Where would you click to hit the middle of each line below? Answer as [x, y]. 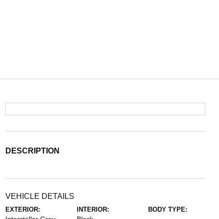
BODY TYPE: [168, 209]
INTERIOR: [93, 209]
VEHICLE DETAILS [40, 196]
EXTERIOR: [22, 209]
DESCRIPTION [32, 151]
